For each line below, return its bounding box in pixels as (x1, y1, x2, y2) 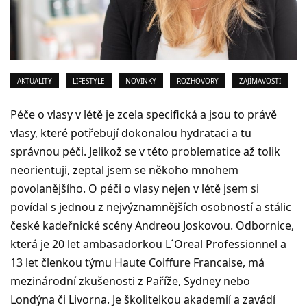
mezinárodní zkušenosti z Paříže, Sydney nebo (10, 273, 250, 288)
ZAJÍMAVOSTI (239, 75, 281, 86)
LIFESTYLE (73, 75, 105, 86)
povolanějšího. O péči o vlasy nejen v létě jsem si (10, 180, 259, 196)
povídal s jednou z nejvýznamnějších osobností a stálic (10, 199, 291, 214)
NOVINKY (125, 75, 156, 86)
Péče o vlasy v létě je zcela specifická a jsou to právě (10, 106, 277, 122)
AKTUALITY (17, 75, 52, 86)
